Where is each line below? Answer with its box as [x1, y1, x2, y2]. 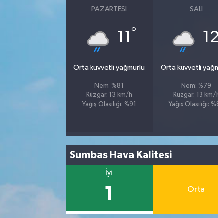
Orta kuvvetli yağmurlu [73, 64, 145, 71]
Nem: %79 [181, 83, 212, 89]
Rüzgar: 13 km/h [86, 92, 132, 98]
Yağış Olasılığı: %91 [82, 101, 136, 108]
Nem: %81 [94, 83, 124, 89]
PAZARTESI [91, 5, 127, 13]
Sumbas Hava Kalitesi [70, 149, 172, 160]
